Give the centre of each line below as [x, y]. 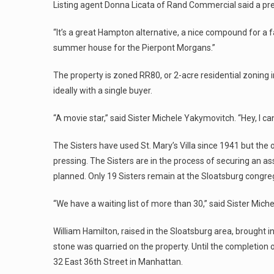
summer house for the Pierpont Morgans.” [134, 48]
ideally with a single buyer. [103, 91]
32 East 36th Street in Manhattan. [118, 262]
